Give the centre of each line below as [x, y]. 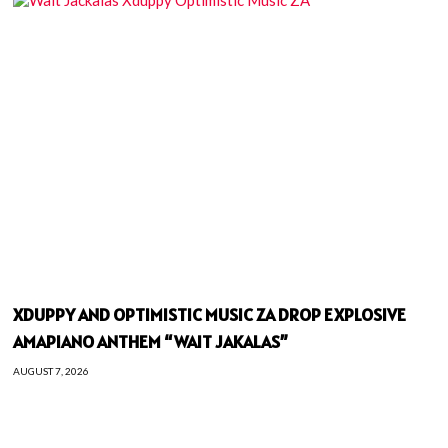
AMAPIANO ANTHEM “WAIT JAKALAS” [151, 341]
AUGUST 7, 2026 [51, 371]
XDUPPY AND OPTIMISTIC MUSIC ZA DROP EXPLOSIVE [210, 314]
